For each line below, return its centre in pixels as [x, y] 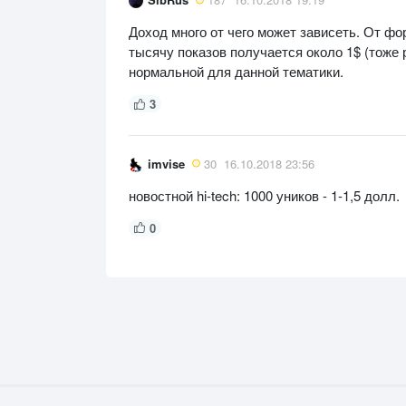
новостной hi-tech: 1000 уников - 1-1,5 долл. [264, 195]
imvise [166, 163]
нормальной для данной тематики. [236, 72]
